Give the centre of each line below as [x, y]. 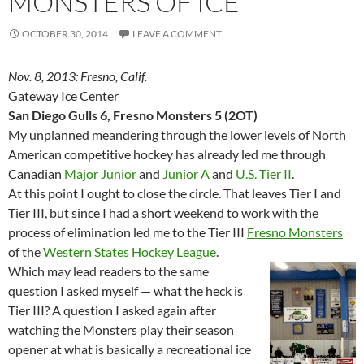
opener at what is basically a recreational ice [130, 349]
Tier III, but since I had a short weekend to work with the [163, 213]
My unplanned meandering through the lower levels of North [177, 135]
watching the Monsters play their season [121, 330]
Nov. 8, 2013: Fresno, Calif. [78, 76]
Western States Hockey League [130, 252]
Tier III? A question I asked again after [112, 310]
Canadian [36, 174]
